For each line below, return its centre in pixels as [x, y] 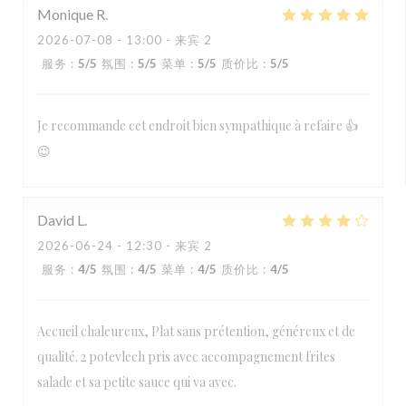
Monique [65, 14]
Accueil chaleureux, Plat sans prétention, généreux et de [196, 331]
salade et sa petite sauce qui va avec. [137, 382]
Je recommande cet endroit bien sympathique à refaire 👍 [198, 126]
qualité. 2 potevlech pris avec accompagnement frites [186, 357]
